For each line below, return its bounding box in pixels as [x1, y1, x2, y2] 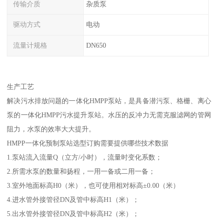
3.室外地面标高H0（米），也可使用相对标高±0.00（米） [7, 181, 180, 189]
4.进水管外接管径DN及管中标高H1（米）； [7, 195, 140, 203]
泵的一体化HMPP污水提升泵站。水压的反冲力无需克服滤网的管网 [7, 110, 211, 119]
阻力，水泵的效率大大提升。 [7, 125, 96, 133]
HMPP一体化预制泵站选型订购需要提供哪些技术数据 [7, 139, 169, 147]
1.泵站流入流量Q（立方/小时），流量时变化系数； [7, 153, 163, 161]
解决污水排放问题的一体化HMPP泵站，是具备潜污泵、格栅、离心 [7, 96, 211, 105]
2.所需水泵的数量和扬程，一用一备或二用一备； [7, 167, 156, 175]
